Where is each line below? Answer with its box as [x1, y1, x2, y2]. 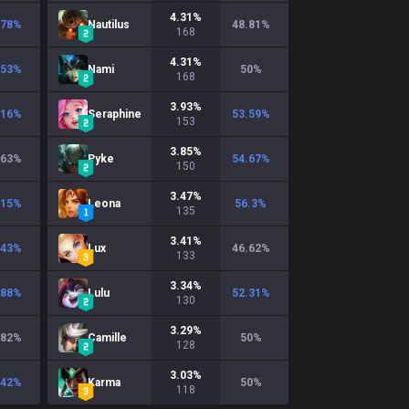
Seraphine [88, 108, 142, 121]
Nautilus [88, 18, 130, 31]
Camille [88, 331, 127, 344]
